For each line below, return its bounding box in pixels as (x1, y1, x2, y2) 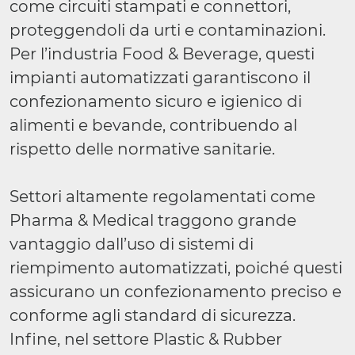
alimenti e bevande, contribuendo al (10, 116, 297, 135)
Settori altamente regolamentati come (10, 187, 315, 206)
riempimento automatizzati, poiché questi (10, 258, 342, 277)
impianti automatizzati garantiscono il (10, 68, 311, 87)
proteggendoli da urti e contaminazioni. (10, 21, 326, 40)
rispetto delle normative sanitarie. (10, 139, 275, 158)
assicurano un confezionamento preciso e (10, 282, 342, 301)
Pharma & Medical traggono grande (10, 211, 296, 230)
